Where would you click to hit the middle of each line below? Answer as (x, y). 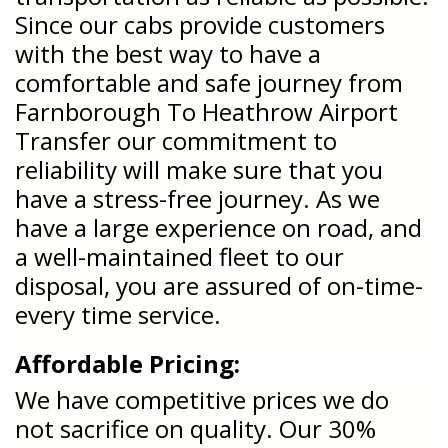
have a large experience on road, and (218, 227)
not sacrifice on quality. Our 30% (195, 428)
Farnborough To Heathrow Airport (206, 111)
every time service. (118, 314)
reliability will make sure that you (199, 169)
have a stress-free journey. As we (197, 198)
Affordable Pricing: (127, 363)
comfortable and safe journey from (209, 82)
